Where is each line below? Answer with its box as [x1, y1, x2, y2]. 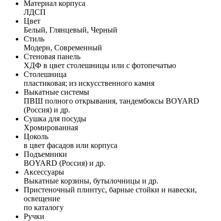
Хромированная [24, 123, 78, 132]
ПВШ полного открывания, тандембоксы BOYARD [24, 96, 199, 105]
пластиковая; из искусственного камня [24, 78, 154, 87]
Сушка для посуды [24, 114, 86, 123]
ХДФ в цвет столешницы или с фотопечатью [24, 61, 176, 70]
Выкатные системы [24, 87, 89, 96]
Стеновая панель [24, 52, 80, 61]
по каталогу [24, 203, 64, 212]
